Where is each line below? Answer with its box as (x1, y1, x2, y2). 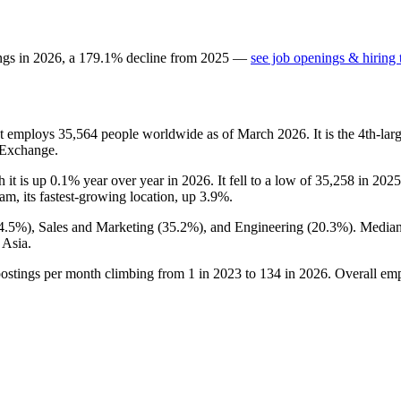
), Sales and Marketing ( (27, 218, 162, 235)
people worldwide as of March (98, 125, 277, 141)
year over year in (80, 172, 182, 188)
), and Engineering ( (199, 218, 311, 235)
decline (126, 49, 166, 65)
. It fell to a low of (210, 172, 315, 188)
